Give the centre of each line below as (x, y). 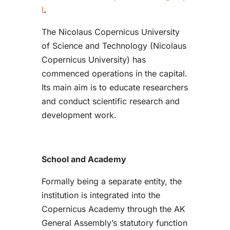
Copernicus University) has (93, 59)
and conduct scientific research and (110, 101)
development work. (79, 115)
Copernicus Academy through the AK (113, 209)
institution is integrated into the (101, 195)
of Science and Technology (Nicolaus (114, 45)
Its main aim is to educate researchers (114, 87)
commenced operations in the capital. (114, 73)
